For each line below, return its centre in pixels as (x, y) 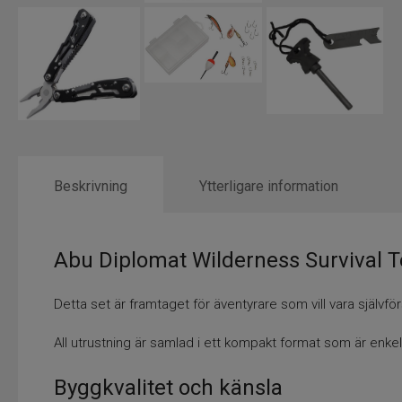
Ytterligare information (269, 186)
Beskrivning (91, 186)
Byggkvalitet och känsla (168, 387)
